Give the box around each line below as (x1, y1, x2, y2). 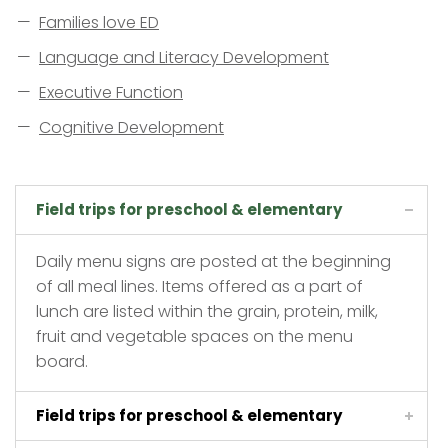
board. (36, 349, 88, 373)
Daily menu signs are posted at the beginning (36, 249, 391, 273)
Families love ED (39, 10, 159, 34)
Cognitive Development (39, 115, 224, 139)
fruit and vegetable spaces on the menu (36, 324, 353, 348)
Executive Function (39, 80, 183, 104)
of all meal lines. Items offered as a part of (36, 274, 363, 298)
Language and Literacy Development (39, 45, 329, 69)
